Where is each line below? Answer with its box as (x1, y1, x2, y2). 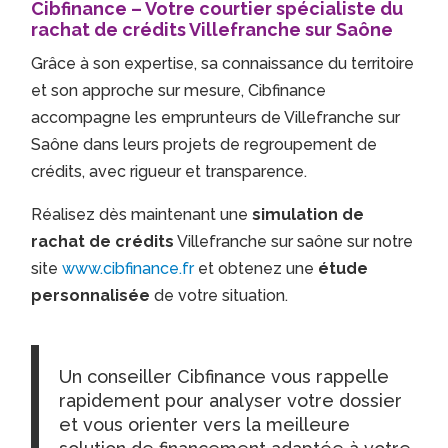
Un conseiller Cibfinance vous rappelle (59, 366, 390, 388)
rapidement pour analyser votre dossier (59, 390, 403, 412)
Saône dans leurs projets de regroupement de (31, 135, 378, 155)
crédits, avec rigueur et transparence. (31, 162, 308, 182)
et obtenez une (194, 259, 319, 279)
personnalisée (31, 286, 151, 306)
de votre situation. (150, 286, 289, 306)
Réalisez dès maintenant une (31, 205, 253, 225)
